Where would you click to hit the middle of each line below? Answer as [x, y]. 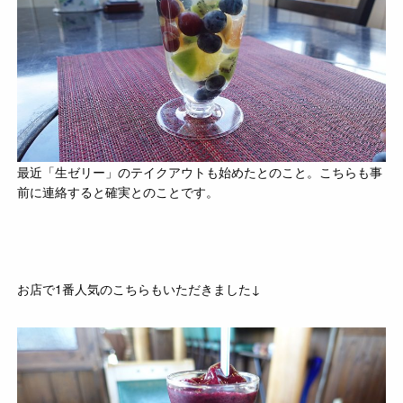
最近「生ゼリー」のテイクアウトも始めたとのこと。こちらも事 [200, 171]
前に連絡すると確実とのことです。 [118, 191]
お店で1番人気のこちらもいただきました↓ [139, 288]
